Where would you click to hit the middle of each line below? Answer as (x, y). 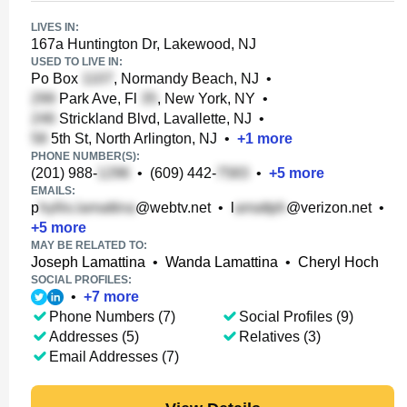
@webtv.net (173, 208)
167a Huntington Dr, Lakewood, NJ (144, 44)
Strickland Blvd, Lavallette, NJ (154, 119)
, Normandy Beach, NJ (186, 79)
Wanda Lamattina (222, 262)
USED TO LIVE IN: (77, 62)
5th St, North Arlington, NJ (132, 139)
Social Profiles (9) (296, 317)
